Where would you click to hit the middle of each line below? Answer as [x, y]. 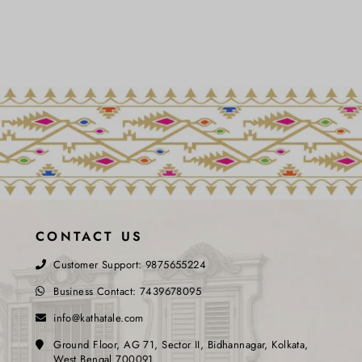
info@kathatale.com [99, 318]
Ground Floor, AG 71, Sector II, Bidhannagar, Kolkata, [181, 345]
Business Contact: [97, 292]
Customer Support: [99, 265]
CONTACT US [90, 237]
